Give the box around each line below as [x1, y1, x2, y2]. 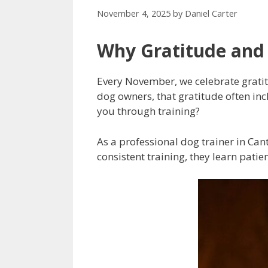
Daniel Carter [185, 8, 237, 20]
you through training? [97, 104, 200, 118]
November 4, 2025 [97, 8, 170, 20]
